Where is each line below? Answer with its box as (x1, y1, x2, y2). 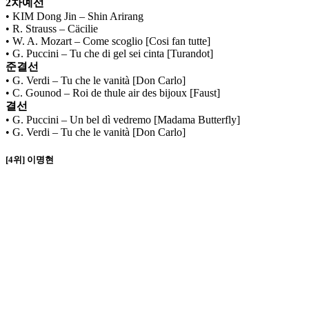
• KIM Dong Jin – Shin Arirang (6, 10, 143, 22)
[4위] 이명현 (6, 154, 54, 166)
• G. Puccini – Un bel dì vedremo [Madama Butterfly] (6, 113, 240, 126)
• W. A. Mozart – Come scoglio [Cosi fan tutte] (6, 34, 210, 47)
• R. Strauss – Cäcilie (6, 22, 98, 34)
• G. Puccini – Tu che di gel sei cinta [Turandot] (6, 47, 213, 59)
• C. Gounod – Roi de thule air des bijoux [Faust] (6, 86, 220, 99)
